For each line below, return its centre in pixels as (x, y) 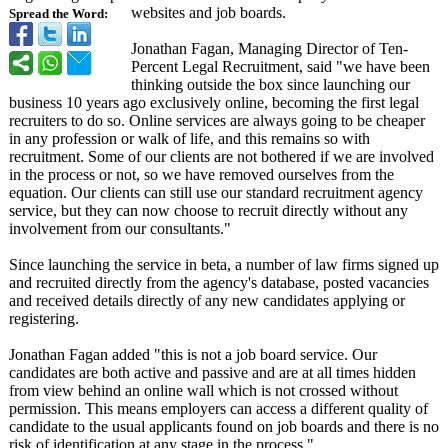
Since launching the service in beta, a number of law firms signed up (224, 264)
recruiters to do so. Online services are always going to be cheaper (217, 120)
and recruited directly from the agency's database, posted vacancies (219, 282)
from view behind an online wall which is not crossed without (203, 390)
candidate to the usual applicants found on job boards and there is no (224, 426)
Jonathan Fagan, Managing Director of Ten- (269, 48)
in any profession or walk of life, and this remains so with (189, 138)
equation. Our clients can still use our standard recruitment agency (216, 192)
